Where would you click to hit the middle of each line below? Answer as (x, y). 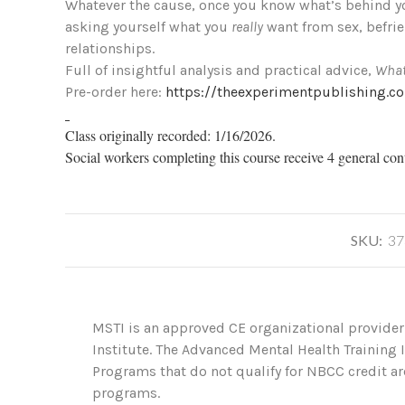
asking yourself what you (148, 26)
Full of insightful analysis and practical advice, (220, 70)
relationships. (110, 48)
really (247, 26)
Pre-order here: (115, 91)
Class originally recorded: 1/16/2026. (170, 135)
